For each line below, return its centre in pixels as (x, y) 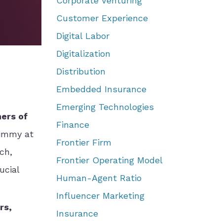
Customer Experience (102, 18)
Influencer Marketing (100, 196)
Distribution (81, 71)
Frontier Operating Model (109, 160)
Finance (73, 125)
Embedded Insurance (101, 89)
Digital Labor (83, 36)
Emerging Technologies (105, 107)
